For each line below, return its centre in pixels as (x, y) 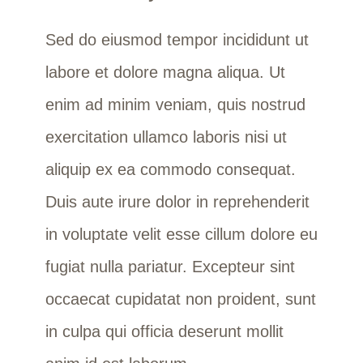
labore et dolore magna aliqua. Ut (165, 72)
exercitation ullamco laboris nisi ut (166, 137)
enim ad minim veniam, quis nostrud (175, 104)
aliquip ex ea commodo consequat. (170, 169)
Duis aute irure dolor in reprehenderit (177, 201)
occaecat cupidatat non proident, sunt (180, 299)
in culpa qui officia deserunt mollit (164, 331)
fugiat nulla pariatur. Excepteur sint (170, 266)
